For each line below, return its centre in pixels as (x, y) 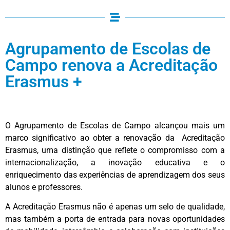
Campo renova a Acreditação (111, 65)
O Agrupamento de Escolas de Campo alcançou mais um (115, 125)
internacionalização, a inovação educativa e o (115, 162)
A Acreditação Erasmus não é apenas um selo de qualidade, (115, 207)
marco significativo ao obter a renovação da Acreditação (115, 138)
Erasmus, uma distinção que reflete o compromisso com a (115, 150)
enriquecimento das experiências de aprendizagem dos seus (115, 175)
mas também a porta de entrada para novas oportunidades (115, 219)
